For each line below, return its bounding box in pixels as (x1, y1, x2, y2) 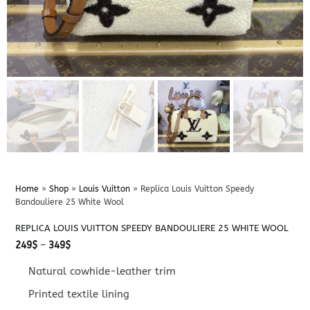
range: (69, 248, 100, 260)
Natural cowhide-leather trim (28, 264, 176, 277)
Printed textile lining (28, 287, 130, 300)
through (69, 267, 106, 280)
